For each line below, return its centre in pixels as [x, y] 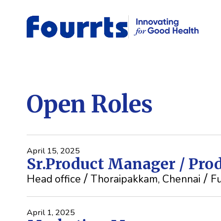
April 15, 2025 [53, 151]
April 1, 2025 [51, 213]
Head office [54, 179]
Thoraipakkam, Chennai [146, 179]
